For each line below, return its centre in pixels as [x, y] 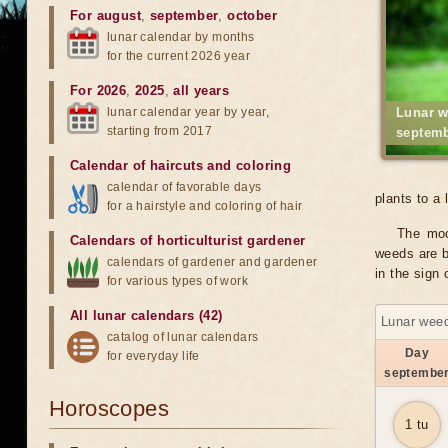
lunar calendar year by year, [188, 112]
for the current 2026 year [178, 56]
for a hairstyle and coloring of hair [205, 206]
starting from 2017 [160, 131]
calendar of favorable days [184, 187]
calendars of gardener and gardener [212, 262]
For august [105, 15]
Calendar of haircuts [136, 165]
